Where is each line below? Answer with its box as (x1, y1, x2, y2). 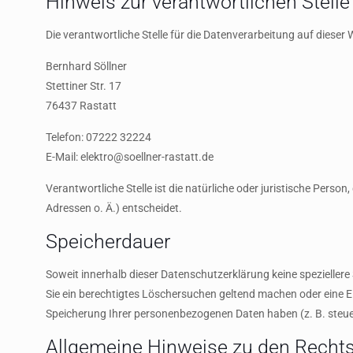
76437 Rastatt (45, 99, 117, 112)
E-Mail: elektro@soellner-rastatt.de (45, 150, 214, 163)
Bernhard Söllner (45, 60, 127, 72)
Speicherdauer (45, 230, 170, 253)
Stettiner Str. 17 (45, 80, 121, 92)
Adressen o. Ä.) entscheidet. (45, 202, 182, 214)
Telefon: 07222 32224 (45, 131, 151, 143)
